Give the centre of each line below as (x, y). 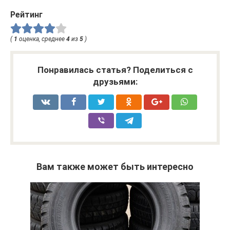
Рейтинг (26, 15)
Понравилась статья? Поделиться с (115, 70)
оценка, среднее (42, 39)
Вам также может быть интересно (115, 167)
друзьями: (115, 82)
